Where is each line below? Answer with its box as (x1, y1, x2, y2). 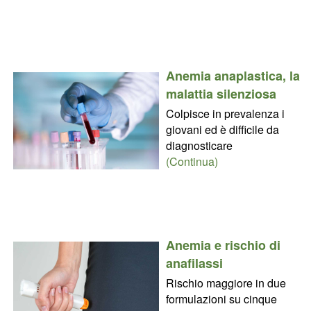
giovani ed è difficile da (165, 121, 279, 138)
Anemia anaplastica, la (165, 67, 300, 85)
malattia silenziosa (165, 85, 276, 103)
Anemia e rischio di (165, 236, 280, 255)
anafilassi (165, 254, 223, 273)
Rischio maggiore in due (165, 275, 286, 292)
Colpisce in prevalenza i (165, 106, 285, 122)
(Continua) (165, 153, 218, 170)
